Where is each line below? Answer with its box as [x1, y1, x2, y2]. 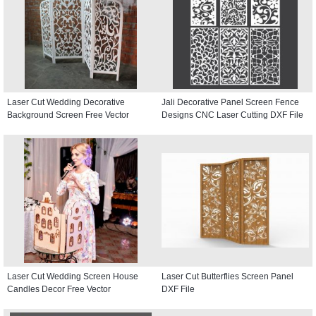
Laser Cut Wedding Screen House [7, 271, 138, 281]
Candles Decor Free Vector [7, 284, 111, 294]
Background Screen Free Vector [7, 109, 129, 120]
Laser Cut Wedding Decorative [7, 97, 125, 107]
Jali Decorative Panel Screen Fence [162, 97, 299, 107]
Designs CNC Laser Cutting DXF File [162, 109, 303, 120]
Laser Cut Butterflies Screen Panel [162, 271, 293, 281]
